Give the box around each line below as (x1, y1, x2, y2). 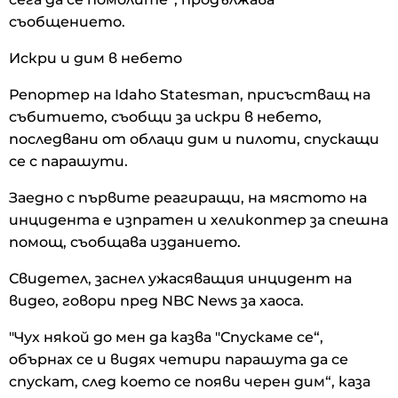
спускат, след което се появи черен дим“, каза (9, 373, 370, 391)
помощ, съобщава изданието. (9, 234, 241, 251)
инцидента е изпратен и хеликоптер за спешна (9, 211, 388, 229)
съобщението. (9, 13, 125, 31)
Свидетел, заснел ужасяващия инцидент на (9, 270, 352, 288)
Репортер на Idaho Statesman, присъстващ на (9, 86, 370, 104)
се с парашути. (9, 153, 128, 171)
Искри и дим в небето (9, 50, 182, 68)
